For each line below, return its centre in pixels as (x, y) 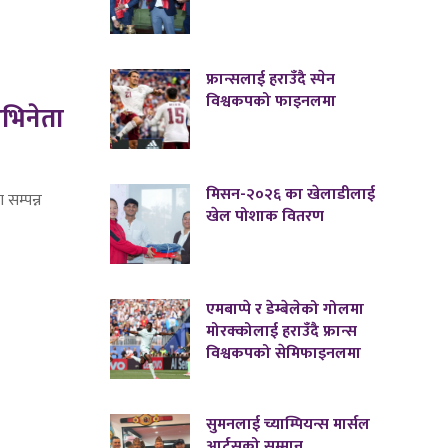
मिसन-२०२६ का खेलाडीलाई (291, 195)
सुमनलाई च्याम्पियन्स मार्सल (288, 425)
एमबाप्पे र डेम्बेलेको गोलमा (285, 310)
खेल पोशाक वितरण (265, 217)
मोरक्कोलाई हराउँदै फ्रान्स (282, 332)
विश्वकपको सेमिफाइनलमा (284, 354)
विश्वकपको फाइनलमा (271, 102)
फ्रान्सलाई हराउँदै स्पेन (271, 80)
